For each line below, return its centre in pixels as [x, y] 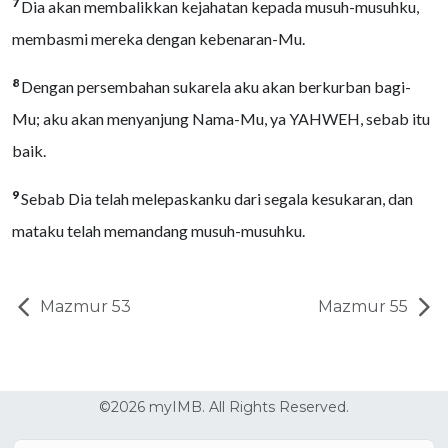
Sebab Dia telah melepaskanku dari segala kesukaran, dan [217, 198]
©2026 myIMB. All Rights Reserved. [224, 407]
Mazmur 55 [365, 306]
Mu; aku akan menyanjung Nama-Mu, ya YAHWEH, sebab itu [221, 118]
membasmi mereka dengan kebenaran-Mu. [158, 38]
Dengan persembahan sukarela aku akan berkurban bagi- [216, 86]
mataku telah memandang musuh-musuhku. [158, 230]
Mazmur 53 [83, 306]
